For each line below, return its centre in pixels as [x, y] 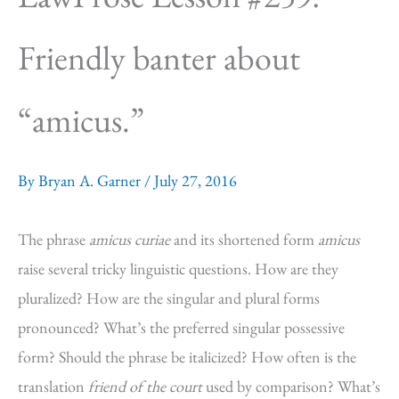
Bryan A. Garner [91, 180]
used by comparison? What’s [291, 386]
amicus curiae [130, 239]
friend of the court [145, 386]
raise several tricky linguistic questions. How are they [178, 269]
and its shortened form [244, 239]
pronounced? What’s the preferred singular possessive [181, 327]
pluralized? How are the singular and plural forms [169, 298]
